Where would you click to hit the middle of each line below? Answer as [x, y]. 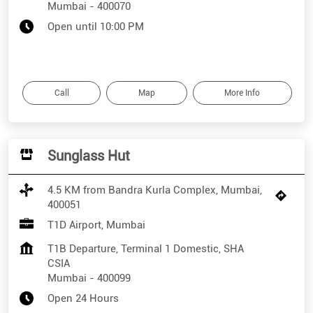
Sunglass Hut [89, 156]
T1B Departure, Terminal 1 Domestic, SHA [146, 249]
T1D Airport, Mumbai [96, 225]
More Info [242, 93]
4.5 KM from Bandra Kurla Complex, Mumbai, [155, 190]
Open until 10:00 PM [96, 27]
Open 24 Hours [83, 299]
